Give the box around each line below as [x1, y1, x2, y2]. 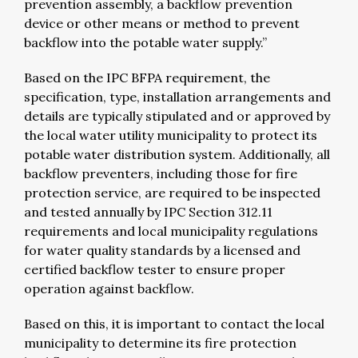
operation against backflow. [24, 280, 197, 296]
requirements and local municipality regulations [24, 222, 318, 239]
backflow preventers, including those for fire [24, 165, 297, 181]
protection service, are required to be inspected [24, 184, 320, 201]
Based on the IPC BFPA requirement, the [24, 69, 270, 86]
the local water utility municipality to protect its [24, 126, 317, 143]
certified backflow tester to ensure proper [24, 261, 285, 277]
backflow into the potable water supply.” [24, 34, 267, 50]
